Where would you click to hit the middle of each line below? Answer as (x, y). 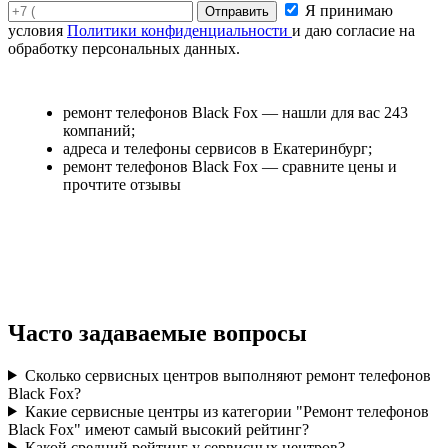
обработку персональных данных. (124, 48)
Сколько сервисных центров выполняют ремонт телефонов (227, 375)
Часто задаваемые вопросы (157, 332)
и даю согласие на (353, 30)
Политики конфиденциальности (179, 30)
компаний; (99, 130)
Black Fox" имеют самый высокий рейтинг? (158, 429)
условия (37, 30)
